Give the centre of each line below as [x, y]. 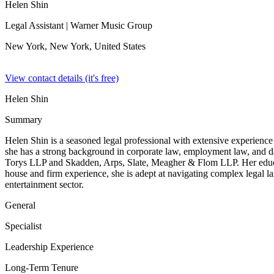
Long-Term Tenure [42, 268]
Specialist [23, 226]
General [20, 205]
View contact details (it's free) [62, 78]
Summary [24, 120]
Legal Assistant [34, 25]
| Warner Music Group [108, 25]
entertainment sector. [44, 184]
